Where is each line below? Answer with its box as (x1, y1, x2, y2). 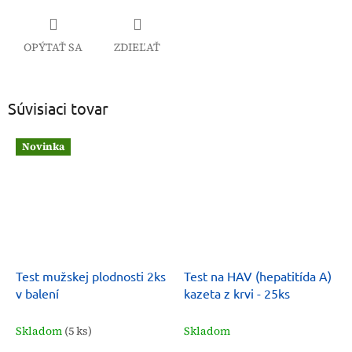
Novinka (22, 139, 64, 153)
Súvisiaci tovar (8, 97, 108, 118)
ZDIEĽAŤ (114, 38, 160, 55)
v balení (16, 285, 59, 302)
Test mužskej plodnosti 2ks (16, 268, 166, 284)
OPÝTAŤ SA (24, 38, 82, 55)
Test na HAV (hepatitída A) (184, 268, 332, 284)
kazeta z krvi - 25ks (184, 285, 290, 302)
